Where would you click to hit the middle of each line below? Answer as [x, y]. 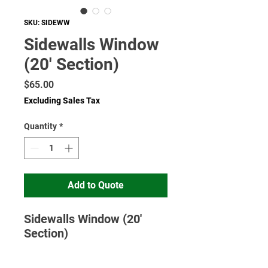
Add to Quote [96, 185]
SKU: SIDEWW [47, 23]
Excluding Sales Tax [62, 100]
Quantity [40, 126]
